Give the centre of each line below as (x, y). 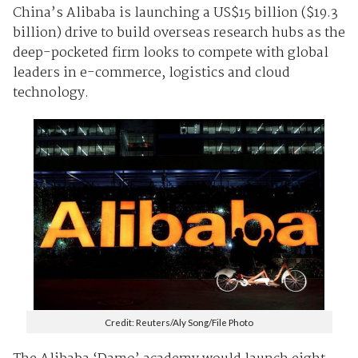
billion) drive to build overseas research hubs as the (179, 33)
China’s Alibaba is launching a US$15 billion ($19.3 (175, 13)
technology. (50, 93)
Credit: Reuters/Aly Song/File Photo (179, 322)
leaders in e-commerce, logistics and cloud (151, 73)
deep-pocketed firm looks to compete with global (170, 53)
